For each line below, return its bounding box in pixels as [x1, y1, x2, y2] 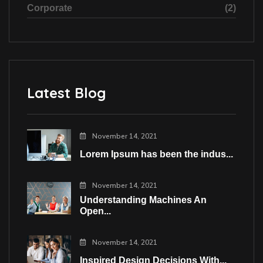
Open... [80, 206, 111, 217]
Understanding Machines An [80, 195, 207, 205]
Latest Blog [27, 84, 106, 102]
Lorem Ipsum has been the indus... [80, 149, 233, 160]
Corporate [27, 3, 72, 14]
